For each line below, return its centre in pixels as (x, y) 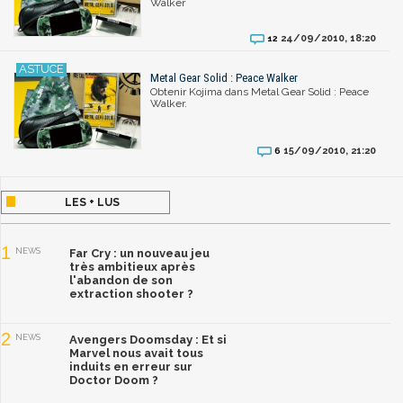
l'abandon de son (121, 281)
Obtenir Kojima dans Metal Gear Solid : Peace (260, 92)
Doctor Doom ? (114, 381)
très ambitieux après (132, 267)
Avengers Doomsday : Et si (148, 340)
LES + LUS (93, 203)
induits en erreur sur (131, 367)
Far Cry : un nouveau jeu (139, 254)
